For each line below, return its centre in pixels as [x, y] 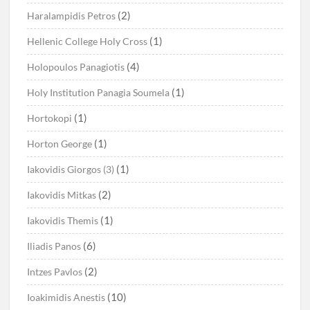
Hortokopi [50, 118]
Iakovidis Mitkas [62, 195]
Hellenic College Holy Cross [88, 42]
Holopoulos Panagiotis [76, 67]
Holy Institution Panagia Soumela [99, 93]
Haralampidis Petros [72, 16]
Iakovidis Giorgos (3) [71, 170]
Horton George [60, 144]
